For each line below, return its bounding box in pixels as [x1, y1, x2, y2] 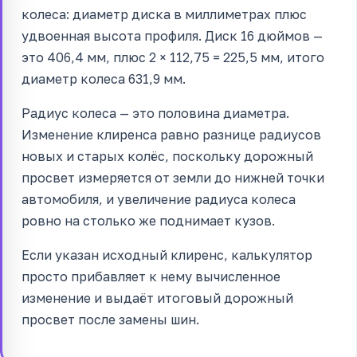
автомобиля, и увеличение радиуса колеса [22, 191, 296, 208]
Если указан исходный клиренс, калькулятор [22, 247, 312, 264]
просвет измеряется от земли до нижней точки [22, 170, 324, 186]
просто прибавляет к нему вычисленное [22, 269, 280, 285]
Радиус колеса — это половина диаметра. [22, 105, 289, 122]
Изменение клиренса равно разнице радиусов [22, 127, 321, 143]
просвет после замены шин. [22, 312, 199, 328]
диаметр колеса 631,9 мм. [22, 71, 186, 88]
